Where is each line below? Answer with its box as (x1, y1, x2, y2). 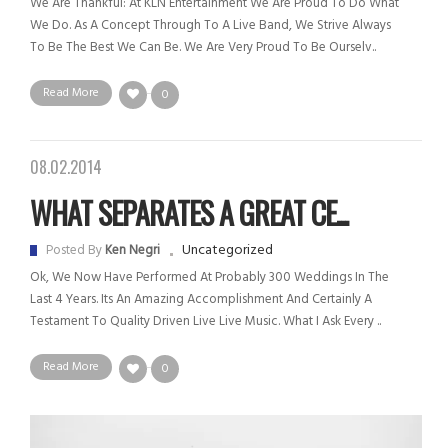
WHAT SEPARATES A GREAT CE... (30, 190, 348, 235)
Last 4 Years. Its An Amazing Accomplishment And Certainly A (30, 289, 372, 310)
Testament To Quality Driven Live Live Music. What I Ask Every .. (30, 311, 381, 332)
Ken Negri (105, 240, 160, 261)
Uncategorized (182, 239, 273, 262)
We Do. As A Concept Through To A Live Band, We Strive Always (30, 14, 391, 36)
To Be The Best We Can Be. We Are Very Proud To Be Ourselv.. (30, 36, 376, 58)
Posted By (46, 240, 105, 261)
